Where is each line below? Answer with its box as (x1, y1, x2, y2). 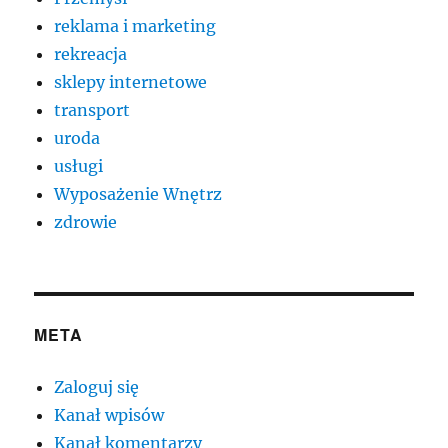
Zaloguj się (54, 377, 140, 398)
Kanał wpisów (54, 405, 165, 426)
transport (54, 100, 131, 121)
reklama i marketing (54, 16, 217, 37)
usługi (54, 156, 104, 177)
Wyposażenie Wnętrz (54, 184, 223, 205)
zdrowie (54, 212, 118, 233)
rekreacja (54, 44, 128, 65)
